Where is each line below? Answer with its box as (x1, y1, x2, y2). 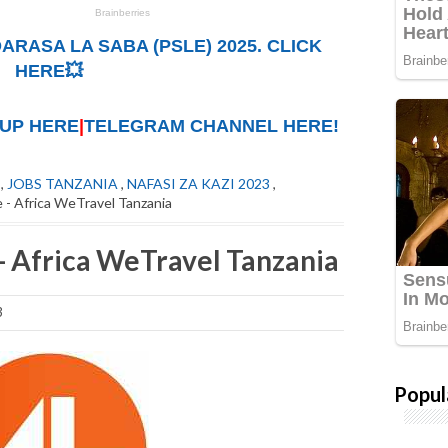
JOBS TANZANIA (7, 175, 118, 193)
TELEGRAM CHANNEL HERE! (84, 116, 339, 137)
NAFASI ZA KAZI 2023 (127, 175, 270, 193)
